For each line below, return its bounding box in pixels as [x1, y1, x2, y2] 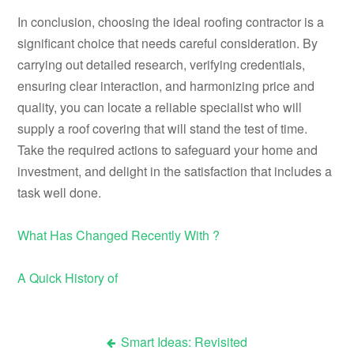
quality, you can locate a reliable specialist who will [17, 98, 303, 117]
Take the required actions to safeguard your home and [17, 141, 318, 160]
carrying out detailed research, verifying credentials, [17, 55, 306, 74]
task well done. [17, 183, 102, 202]
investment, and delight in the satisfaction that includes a [17, 162, 333, 181]
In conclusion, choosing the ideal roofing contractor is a [17, 13, 325, 32]
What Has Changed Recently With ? [17, 226, 220, 245]
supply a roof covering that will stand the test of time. [17, 119, 308, 138]
